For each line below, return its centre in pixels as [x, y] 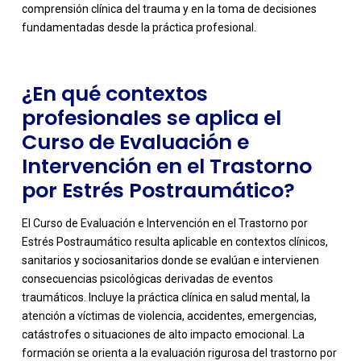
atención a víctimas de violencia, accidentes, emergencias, [169, 315]
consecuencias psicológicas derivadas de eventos [147, 278]
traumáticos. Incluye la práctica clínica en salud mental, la [166, 297]
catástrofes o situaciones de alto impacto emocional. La [163, 334]
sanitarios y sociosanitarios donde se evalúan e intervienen [170, 260]
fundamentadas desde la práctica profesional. [139, 27]
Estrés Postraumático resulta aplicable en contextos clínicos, [174, 241]
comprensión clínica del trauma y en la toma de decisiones [169, 8]
